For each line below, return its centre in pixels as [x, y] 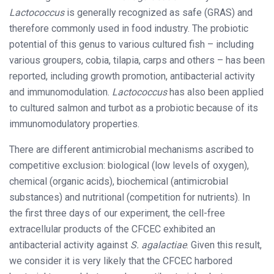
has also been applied [217, 92]
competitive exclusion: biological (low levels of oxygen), [129, 165]
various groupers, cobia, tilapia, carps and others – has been [137, 60]
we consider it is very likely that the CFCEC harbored [121, 261]
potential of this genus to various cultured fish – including [131, 44]
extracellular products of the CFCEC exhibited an [112, 229]
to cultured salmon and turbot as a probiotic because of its [134, 108]
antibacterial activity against [70, 245]
